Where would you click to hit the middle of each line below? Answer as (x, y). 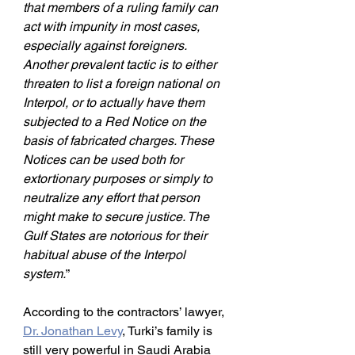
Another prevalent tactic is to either (121, 65)
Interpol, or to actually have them (115, 103)
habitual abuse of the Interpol (106, 255)
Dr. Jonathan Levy (73, 331)
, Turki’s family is (169, 331)
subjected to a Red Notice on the (116, 122)
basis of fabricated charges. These (120, 141)
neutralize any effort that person (113, 198)
